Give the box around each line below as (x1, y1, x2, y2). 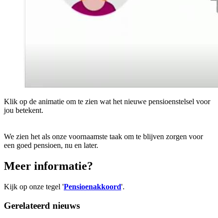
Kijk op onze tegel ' (4, 182, 64, 191)
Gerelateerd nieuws (4, 200, 80, 211)
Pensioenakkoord (64, 182, 121, 191)
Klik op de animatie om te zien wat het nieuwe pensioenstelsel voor (4, 97, 210, 106)
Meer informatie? (4, 160, 93, 173)
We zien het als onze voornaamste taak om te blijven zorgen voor (4, 132, 203, 141)
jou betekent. (4, 106, 43, 115)
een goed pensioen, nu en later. (4, 141, 98, 150)
